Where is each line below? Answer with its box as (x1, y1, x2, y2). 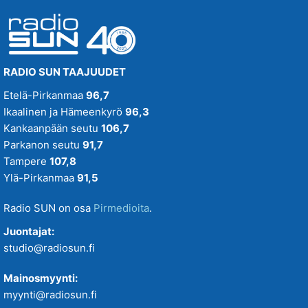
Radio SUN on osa (3, 201, 93, 214)
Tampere (3, 155, 49, 168)
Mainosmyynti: (3, 272, 78, 285)
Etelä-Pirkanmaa (3, 89, 86, 102)
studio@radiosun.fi (3, 241, 95, 254)
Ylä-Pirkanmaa (3, 171, 77, 184)
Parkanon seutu (3, 138, 82, 151)
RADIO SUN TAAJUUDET (3, 65, 126, 78)
